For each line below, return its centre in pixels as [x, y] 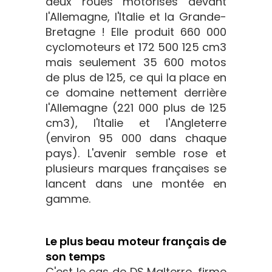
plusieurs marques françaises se [136, 168]
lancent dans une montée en [136, 184]
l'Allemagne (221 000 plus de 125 [136, 108]
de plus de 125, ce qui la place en [136, 77]
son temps [75, 257]
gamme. [68, 199]
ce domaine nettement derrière [136, 93]
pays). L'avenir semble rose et [136, 153]
